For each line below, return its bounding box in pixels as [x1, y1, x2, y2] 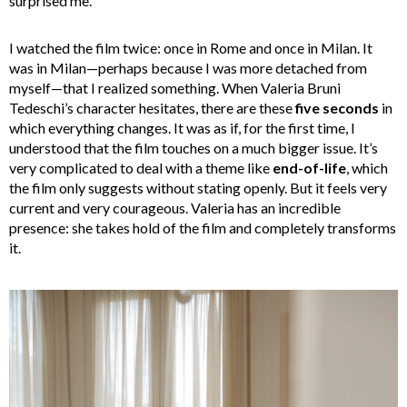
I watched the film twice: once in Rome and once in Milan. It [9, 39, 372, 57]
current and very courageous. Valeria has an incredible [9, 199, 341, 217]
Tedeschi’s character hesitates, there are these [9, 99, 295, 117]
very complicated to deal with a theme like [9, 159, 273, 177]
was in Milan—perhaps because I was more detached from [9, 59, 367, 77]
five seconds [295, 99, 379, 117]
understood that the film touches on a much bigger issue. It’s [9, 139, 378, 157]
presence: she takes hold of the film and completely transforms [9, 219, 396, 237]
